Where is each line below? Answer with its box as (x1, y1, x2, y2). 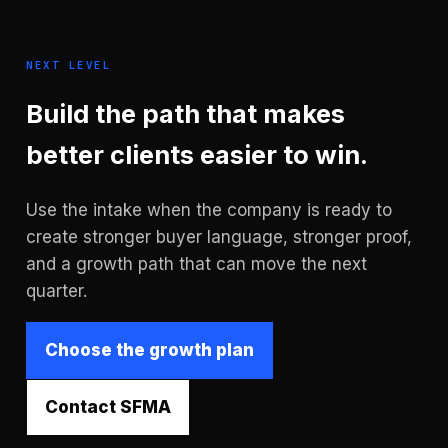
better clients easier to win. (26, 139, 368, 171)
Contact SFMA (45, 396, 171, 417)
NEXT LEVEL (26, 58, 112, 73)
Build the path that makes (26, 98, 345, 130)
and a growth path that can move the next (26, 253, 367, 274)
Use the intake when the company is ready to (26, 199, 392, 220)
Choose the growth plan (45, 339, 254, 360)
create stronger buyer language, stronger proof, (26, 226, 412, 247)
